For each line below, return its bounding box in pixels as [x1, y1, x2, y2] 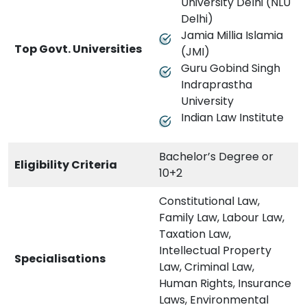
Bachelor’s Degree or [159, 149, 273, 165]
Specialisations [14, 251, 106, 267]
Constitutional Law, [159, 193, 260, 210]
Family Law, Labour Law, [159, 210, 284, 226]
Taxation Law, [159, 226, 231, 243]
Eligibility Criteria [14, 157, 117, 173]
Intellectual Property [159, 243, 271, 259]
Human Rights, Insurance [159, 275, 291, 292]
